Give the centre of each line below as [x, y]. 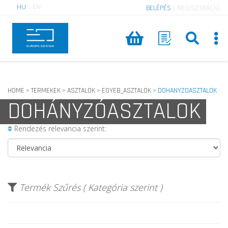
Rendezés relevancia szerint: [59, 129]
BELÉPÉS [158, 8]
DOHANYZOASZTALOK [187, 91]
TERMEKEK [46, 91]
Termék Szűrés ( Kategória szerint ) [91, 187]
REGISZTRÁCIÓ [199, 8]
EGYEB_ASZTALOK [126, 91]
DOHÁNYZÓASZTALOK [104, 111]
